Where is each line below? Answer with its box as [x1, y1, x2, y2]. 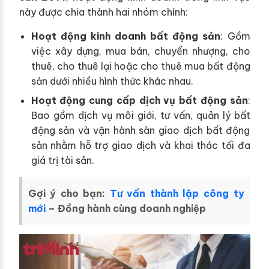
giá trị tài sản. [31, 154, 94, 167]
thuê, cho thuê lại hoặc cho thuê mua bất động [31, 59, 250, 72]
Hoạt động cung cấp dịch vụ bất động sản [31, 94, 248, 107]
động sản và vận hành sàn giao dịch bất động [31, 124, 250, 137]
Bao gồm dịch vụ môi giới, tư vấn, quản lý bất [31, 109, 250, 122]
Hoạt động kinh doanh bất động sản [31, 29, 221, 42]
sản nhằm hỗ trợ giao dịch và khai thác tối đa [31, 139, 250, 152]
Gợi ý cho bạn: [28, 187, 106, 200]
